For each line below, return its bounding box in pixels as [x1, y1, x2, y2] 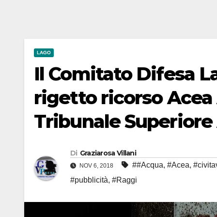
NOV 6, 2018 [78, 162, 115, 170]
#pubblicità [70, 176, 108, 185]
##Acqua [132, 161, 163, 170]
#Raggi [112, 176, 137, 185]
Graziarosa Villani [79, 149, 137, 158]
